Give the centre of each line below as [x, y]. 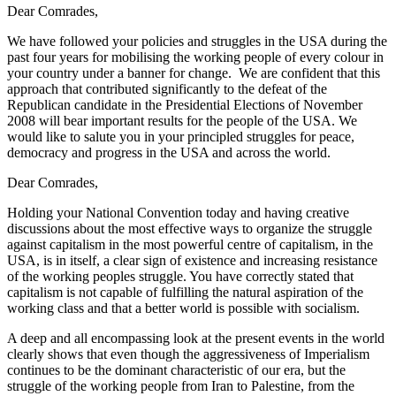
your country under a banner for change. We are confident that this [194, 72]
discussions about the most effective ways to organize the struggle [190, 228]
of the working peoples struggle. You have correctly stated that [180, 276]
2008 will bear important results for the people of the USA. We [182, 120]
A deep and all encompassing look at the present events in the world [196, 338]
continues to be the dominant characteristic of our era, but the [176, 369]
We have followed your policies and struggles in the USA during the [197, 41]
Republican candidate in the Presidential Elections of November [185, 104]
